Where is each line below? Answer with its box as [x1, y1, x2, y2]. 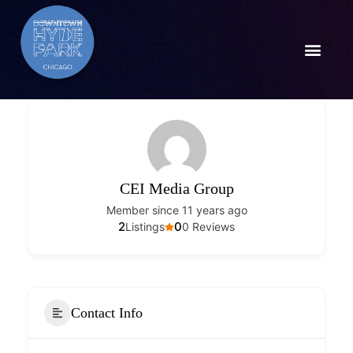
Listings [125, 220, 165, 233]
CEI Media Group [119, 180, 234, 197]
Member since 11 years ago [106, 203, 247, 217]
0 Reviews [182, 220, 235, 233]
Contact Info [71, 304, 143, 321]
